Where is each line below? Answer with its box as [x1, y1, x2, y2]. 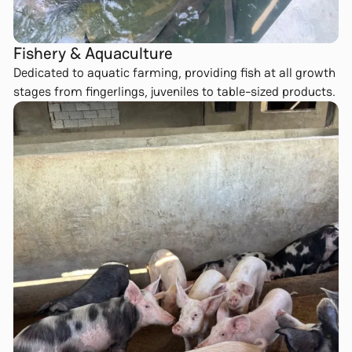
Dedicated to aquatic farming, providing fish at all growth [13, 64, 335, 82]
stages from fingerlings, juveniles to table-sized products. [13, 83, 335, 101]
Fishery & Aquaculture [13, 42, 173, 64]
